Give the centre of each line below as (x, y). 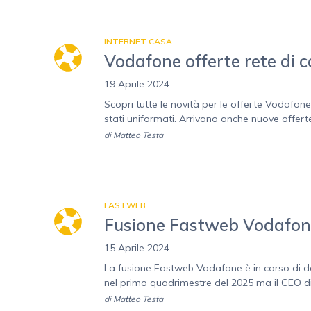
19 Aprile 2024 (137, 84)
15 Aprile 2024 (137, 248)
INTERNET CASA (138, 42)
